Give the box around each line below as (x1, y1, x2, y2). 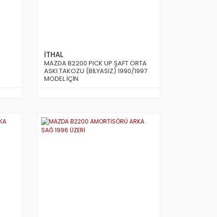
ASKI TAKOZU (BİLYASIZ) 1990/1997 (44, 66, 147, 76)
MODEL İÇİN (44, 74, 78, 83)
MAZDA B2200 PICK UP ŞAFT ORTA (44, 59, 147, 68)
